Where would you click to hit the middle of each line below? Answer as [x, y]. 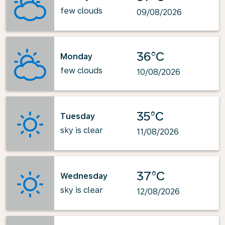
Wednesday [84, 176]
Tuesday [78, 116]
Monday [76, 56]
